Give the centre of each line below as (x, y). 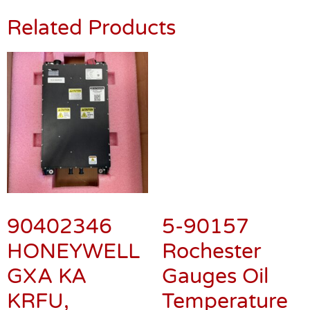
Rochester (211, 128)
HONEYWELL (73, 251)
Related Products (91, 28)
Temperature (225, 178)
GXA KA (47, 276)
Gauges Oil (215, 153)
